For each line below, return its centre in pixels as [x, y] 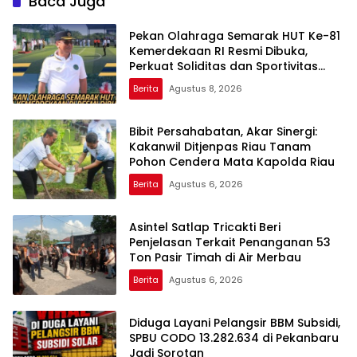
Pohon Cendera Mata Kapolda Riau [232, 161]
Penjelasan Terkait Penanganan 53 [230, 242]
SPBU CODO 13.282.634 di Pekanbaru [234, 337]
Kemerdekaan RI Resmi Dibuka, [218, 51]
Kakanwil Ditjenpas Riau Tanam [220, 146]
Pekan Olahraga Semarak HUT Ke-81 [235, 35]
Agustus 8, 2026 [206, 88]
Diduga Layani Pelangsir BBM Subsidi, [235, 322]
